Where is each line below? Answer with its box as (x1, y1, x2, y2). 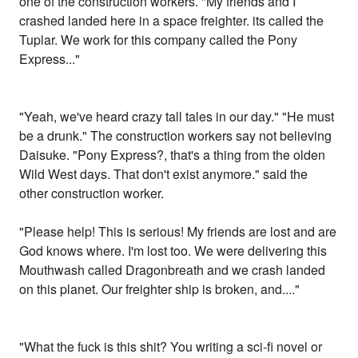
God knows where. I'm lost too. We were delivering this (19, 241, 328, 261)
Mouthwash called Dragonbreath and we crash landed (19, 261, 326, 280)
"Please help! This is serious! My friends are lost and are (19, 222, 337, 241)
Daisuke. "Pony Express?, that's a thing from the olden (19, 145, 326, 165)
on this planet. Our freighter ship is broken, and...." (19, 280, 300, 299)
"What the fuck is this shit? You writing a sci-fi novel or (19, 337, 323, 356)
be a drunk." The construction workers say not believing (19, 126, 332, 145)
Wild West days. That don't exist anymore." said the (19, 165, 308, 184)
